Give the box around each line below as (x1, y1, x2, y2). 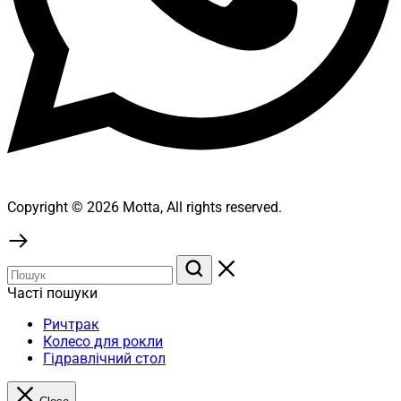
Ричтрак (43, 316, 99, 334)
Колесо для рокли (43, 333, 163, 351)
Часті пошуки (7, 285, 98, 303)
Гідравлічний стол (43, 350, 166, 368)
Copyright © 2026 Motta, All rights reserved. (7, 199, 282, 217)
